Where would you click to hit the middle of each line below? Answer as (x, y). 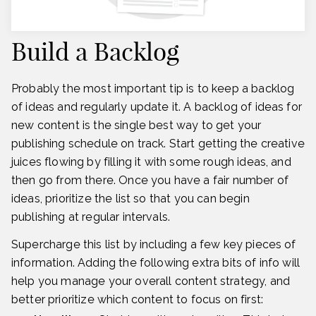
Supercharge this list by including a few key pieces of (154, 244)
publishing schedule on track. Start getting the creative (158, 143)
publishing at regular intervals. (91, 217)
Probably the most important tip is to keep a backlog (153, 88)
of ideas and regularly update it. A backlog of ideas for (157, 107)
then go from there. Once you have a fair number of (150, 180)
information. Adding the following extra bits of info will (156, 262)
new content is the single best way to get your (136, 125)
